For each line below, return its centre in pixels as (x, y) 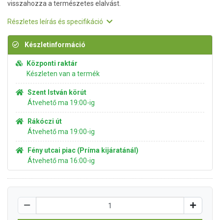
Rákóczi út (45, 121)
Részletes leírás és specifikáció (56, 22)
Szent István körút (57, 92)
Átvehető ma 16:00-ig (61, 161)
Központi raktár (52, 63)
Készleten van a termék (63, 74)
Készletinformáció (54, 45)
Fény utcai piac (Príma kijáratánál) (83, 150)
